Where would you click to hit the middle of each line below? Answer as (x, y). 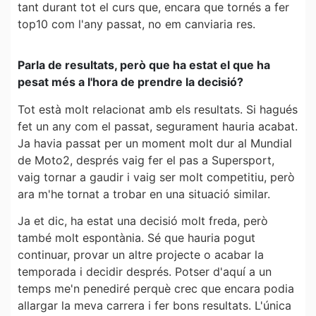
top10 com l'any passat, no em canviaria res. (136, 24)
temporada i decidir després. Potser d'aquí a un (145, 272)
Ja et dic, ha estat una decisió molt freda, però (143, 221)
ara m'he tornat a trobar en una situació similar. (144, 194)
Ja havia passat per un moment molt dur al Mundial (155, 143)
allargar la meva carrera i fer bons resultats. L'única (154, 306)
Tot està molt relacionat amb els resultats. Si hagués (158, 109)
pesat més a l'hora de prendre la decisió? (130, 82)
